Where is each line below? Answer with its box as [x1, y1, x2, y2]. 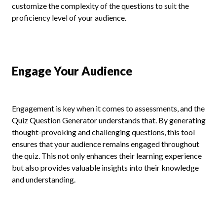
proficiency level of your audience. [12, 13, 126, 22]
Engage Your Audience [12, 64, 132, 78]
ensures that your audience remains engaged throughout [12, 139, 199, 148]
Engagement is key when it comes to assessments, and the [12, 104, 205, 113]
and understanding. [12, 175, 75, 184]
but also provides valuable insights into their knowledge [12, 163, 199, 172]
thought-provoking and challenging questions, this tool [12, 127, 195, 137]
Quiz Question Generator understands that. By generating [12, 115, 206, 125]
